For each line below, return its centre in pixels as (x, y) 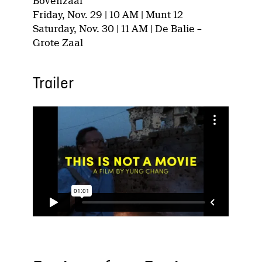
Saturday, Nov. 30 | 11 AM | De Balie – (118, 29)
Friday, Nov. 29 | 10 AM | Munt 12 (108, 15)
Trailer (54, 84)
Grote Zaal (58, 43)
